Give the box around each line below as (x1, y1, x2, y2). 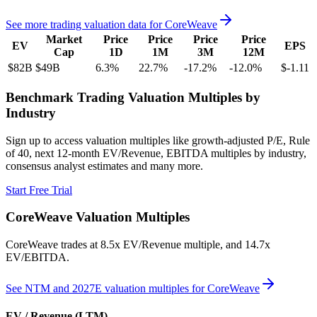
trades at (58, 238, 100, 250)
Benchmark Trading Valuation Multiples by (6, 89, 260, 105)
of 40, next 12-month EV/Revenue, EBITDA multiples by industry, (6, 146, 306, 159)
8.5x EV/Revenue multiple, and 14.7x (100, 238, 270, 250)
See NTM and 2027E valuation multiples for (6, 282, 207, 294)
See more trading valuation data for (6, 18, 165, 31)
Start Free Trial (6, 183, 72, 196)
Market (46, 33, 82, 46)
